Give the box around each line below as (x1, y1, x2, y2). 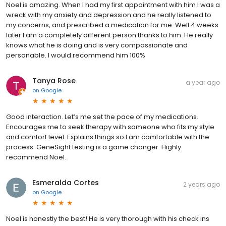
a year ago (186, 78, 220, 87)
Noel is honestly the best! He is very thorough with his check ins (6, 214, 209, 224)
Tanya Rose (32, 76, 76, 86)
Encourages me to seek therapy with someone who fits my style (6, 122, 214, 132)
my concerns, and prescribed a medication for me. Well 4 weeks (6, 20, 218, 30)
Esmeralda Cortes (32, 178, 99, 188)
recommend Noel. (6, 152, 66, 162)
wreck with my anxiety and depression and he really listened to (6, 10, 211, 20)
